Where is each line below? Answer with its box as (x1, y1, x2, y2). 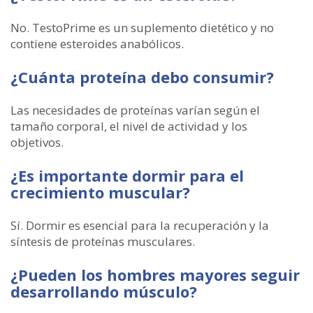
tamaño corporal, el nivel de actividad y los (10, 117, 247, 134)
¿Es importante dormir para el (10, 164, 244, 186)
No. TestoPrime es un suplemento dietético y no (10, 19, 274, 36)
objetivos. (10, 133, 64, 150)
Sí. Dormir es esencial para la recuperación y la (10, 217, 269, 233)
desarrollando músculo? (10, 280, 197, 302)
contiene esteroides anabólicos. (10, 35, 184, 52)
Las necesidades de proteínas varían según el (10, 101, 260, 118)
